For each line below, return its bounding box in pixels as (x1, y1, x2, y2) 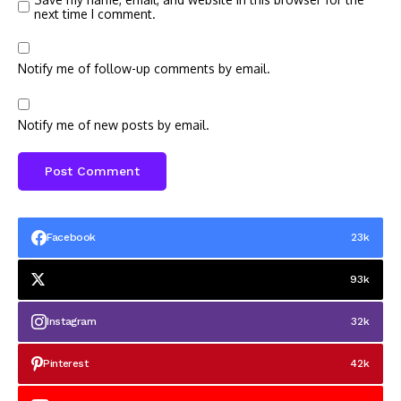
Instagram (47, 314, 97, 328)
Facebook (47, 230, 97, 243)
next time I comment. (34, 5, 156, 21)
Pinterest (43, 356, 89, 370)
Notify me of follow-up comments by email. (18, 60, 270, 76)
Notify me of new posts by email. (18, 116, 209, 132)
